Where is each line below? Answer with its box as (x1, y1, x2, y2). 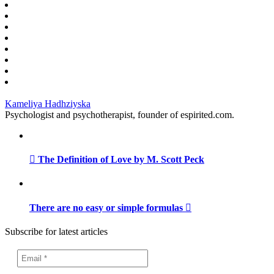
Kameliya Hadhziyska (5, 98, 91, 109)
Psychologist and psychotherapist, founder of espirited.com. (5, 109, 234, 120)
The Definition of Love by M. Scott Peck (35, 154, 204, 165)
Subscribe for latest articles (5, 226, 108, 237)
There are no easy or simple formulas (29, 202, 185, 213)
